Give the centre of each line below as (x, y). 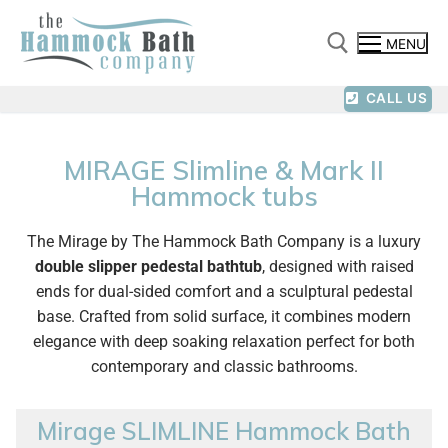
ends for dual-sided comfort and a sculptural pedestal (224, 291)
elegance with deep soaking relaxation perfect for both (224, 341)
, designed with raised (337, 266)
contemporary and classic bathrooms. (224, 366)
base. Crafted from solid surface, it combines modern (224, 316)
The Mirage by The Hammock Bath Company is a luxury (224, 241)
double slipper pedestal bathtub (148, 266)
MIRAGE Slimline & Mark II (224, 170)
